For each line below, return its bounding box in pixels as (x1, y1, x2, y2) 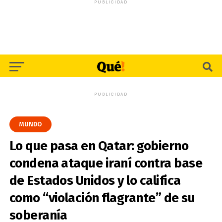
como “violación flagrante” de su (9, 190, 195, 206)
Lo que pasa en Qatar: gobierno (9, 138, 189, 154)
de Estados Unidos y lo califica (9, 173, 181, 188)
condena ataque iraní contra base (9, 156, 203, 171)
